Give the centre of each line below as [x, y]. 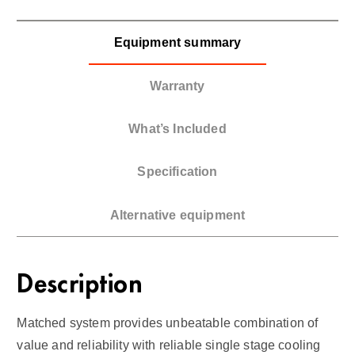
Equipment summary [177, 43]
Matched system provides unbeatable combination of [168, 323]
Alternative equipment [177, 215]
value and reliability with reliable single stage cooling [169, 345]
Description [80, 284]
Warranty [177, 86]
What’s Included [177, 128]
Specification [177, 172]
